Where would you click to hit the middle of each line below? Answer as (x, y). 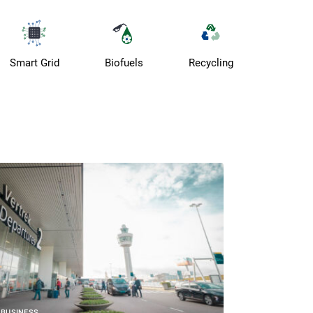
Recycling (211, 63)
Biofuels (124, 63)
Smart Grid (35, 63)
